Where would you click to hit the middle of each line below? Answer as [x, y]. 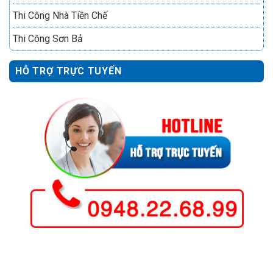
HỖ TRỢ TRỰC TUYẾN [69, 71]
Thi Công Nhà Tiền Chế [60, 15]
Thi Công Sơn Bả [48, 38]
